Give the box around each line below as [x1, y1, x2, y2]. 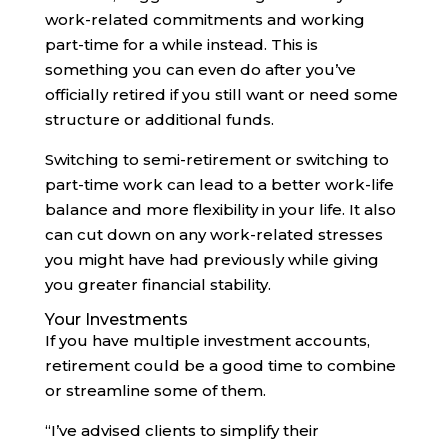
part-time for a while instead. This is [44, 34, 318, 54]
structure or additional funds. [44, 109, 274, 129]
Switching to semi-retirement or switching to [44, 149, 389, 169]
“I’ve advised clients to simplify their [44, 420, 319, 440]
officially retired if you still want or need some [44, 84, 398, 104]
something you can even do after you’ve [44, 59, 356, 79]
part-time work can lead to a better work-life [44, 174, 394, 194]
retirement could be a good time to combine [44, 355, 396, 375]
